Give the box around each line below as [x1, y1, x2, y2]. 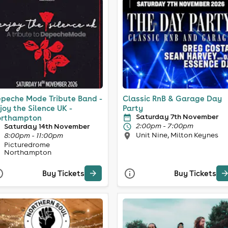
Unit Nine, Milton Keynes [136, 130, 218, 139]
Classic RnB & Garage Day [123, 93, 222, 103]
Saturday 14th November [4, 121, 90, 131]
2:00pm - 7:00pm [136, 121, 193, 130]
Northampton [4, 147, 51, 157]
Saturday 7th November [136, 111, 218, 121]
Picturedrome [4, 139, 50, 149]
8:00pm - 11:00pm [4, 130, 63, 140]
